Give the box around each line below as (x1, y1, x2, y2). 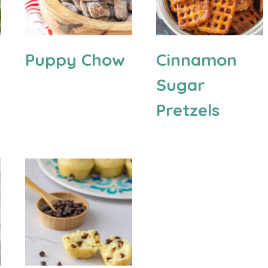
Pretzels (156, 99, 220, 121)
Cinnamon (156, 49, 237, 71)
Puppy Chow (25, 49, 125, 71)
